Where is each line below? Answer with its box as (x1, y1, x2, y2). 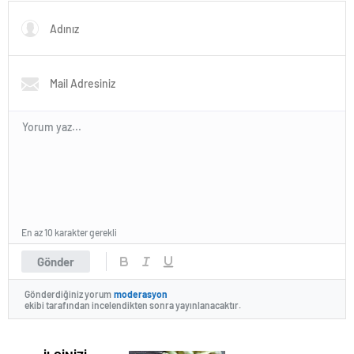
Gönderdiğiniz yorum (24, 288, 111, 299)
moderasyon (114, 288, 168, 299)
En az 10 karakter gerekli (21, 227, 117, 239)
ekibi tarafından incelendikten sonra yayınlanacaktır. (24, 299, 241, 311)
